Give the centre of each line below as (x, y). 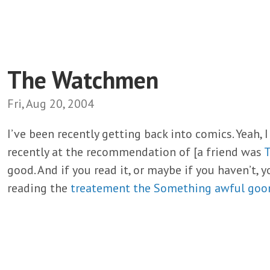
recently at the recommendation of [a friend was (136, 152)
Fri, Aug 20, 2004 (51, 103)
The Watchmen (83, 79)
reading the (39, 188)
